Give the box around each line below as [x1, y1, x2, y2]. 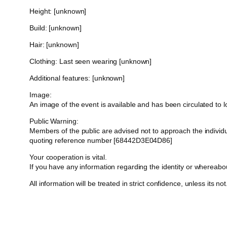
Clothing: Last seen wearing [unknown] [29, 57, 152, 66]
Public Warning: [29, 117, 79, 126]
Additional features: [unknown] [29, 74, 125, 83]
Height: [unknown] [29, 7, 87, 16]
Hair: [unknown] [29, 41, 79, 49]
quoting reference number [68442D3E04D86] [29, 136, 172, 145]
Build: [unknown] [29, 24, 82, 32]
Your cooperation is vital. [29, 153, 107, 162]
